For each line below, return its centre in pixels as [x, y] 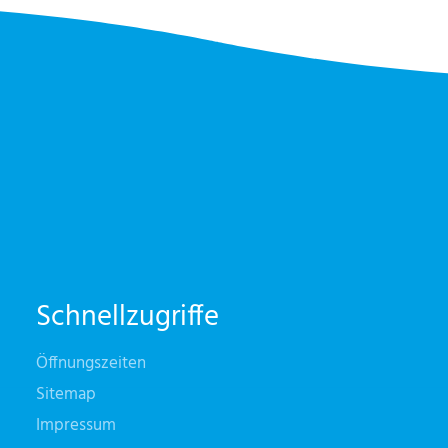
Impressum [75, 425]
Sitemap [65, 394]
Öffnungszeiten [90, 363]
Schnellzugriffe [127, 318]
